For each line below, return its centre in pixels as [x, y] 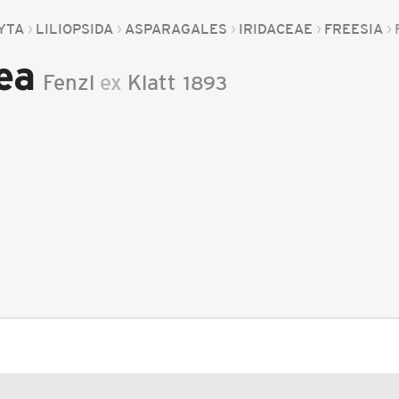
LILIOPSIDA [75, 28]
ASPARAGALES [176, 28]
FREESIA [354, 28]
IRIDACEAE [276, 28]
